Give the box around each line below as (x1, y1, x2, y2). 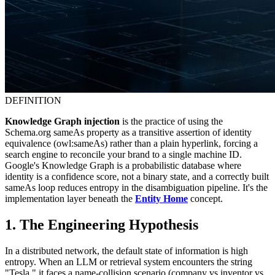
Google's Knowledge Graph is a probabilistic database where (5, 160, 241, 171)
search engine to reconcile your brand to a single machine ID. (5, 149, 242, 160)
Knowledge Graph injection (5, 116, 120, 127)
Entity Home (135, 193, 188, 204)
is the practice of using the (120, 116, 223, 127)
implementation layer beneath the (5, 193, 135, 204)
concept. (188, 193, 223, 204)
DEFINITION (5, 95, 61, 106)
